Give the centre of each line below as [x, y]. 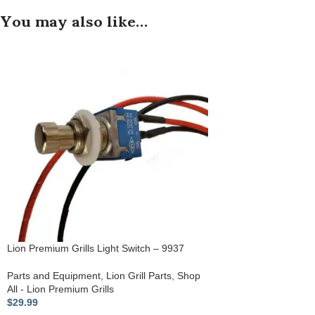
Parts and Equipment [54, 276]
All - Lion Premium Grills [60, 289]
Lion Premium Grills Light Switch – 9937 [96, 249]
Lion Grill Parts [139, 276]
